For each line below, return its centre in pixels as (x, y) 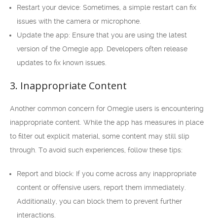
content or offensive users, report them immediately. (101, 187)
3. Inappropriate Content (68, 86)
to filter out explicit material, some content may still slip (100, 136)
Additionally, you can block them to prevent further (99, 201)
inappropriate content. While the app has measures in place (107, 122)
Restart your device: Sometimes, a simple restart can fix (107, 7)
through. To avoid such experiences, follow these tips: (96, 150)
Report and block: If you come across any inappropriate (107, 174)
